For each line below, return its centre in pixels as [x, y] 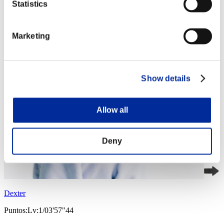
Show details [166, 78]
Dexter [15, 193]
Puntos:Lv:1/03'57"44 [39, 210]
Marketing [31, 36]
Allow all [112, 110]
